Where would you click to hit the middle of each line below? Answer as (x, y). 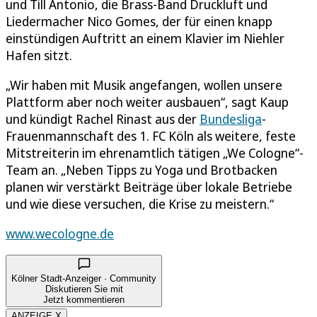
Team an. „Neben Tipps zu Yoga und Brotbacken (142, 169)
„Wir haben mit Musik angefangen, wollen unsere (144, 85)
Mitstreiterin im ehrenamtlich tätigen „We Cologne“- (155, 152)
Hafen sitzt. (39, 55)
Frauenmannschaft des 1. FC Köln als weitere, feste (151, 136)
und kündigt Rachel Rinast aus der (103, 119)
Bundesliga (231, 119)
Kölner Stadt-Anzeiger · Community (84, 278)
